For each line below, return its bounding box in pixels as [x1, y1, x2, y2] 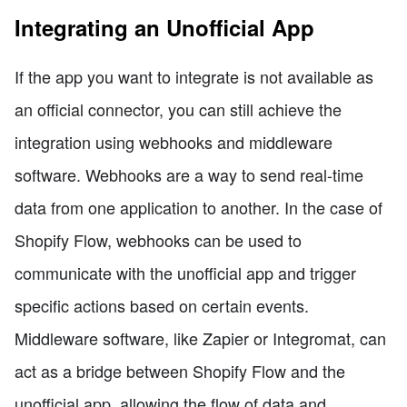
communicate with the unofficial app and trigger [15, 260, 356, 284]
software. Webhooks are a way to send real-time [15, 162, 363, 186]
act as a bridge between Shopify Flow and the [15, 358, 345, 382]
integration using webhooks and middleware [15, 129, 333, 154]
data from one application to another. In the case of [15, 194, 382, 219]
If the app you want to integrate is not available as [15, 64, 373, 88]
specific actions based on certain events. [15, 293, 309, 317]
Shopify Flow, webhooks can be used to [15, 227, 302, 252]
